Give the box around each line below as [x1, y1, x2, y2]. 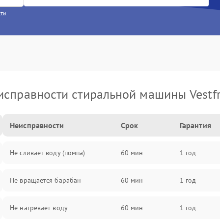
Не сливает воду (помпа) [10, 148, 85, 157]
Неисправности [10, 120, 64, 130]
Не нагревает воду [10, 203, 68, 212]
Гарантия [179, 120, 211, 130]
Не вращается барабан [10, 176, 82, 185]
